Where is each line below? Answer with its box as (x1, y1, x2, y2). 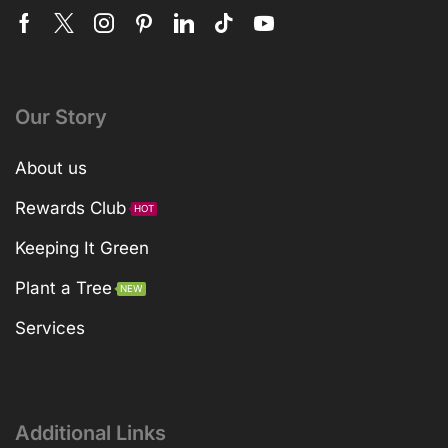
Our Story (15, 105, 107, 130)
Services (15, 318, 85, 339)
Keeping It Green (15, 238, 149, 259)
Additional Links (15, 420, 166, 445)
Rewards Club (15, 198, 126, 219)
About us (15, 158, 87, 179)
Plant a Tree (15, 278, 112, 299)
